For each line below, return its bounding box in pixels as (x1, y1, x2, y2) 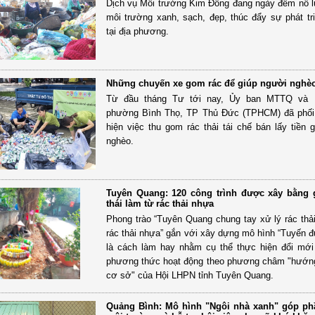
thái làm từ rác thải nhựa (105, 198, 214, 209)
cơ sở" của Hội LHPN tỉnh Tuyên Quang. (105, 269, 274, 281)
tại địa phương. (105, 25, 169, 37)
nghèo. (105, 135, 134, 146)
